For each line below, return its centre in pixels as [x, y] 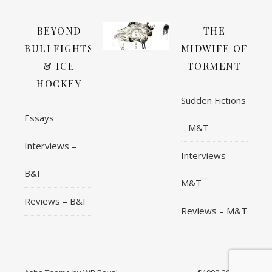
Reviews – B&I [55, 201]
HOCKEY [59, 83]
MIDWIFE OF [214, 48]
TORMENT [214, 66]
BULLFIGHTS [59, 48]
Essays [39, 117]
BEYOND [59, 30]
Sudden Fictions [213, 100]
